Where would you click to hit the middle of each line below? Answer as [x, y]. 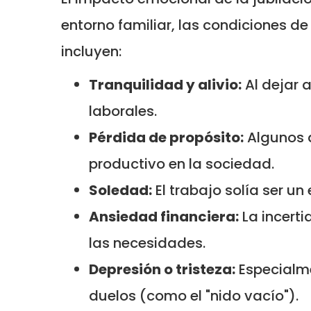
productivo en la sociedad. [182, 163]
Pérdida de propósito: [166, 137]
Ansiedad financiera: [164, 216]
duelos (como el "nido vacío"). [194, 295]
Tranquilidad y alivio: [165, 84]
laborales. [123, 111]
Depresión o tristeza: [162, 269]
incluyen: [91, 51]
